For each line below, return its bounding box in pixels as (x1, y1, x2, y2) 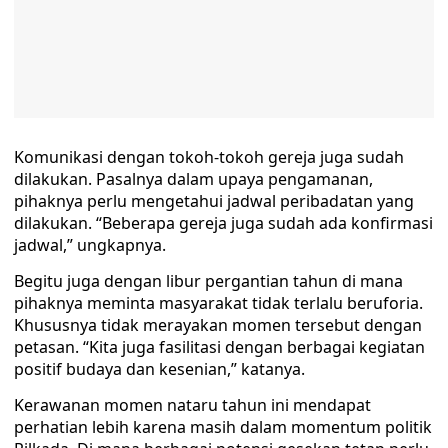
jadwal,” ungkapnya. (14, 234, 166, 257)
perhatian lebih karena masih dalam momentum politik (14, 416, 432, 439)
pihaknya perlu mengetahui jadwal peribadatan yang (14, 190, 414, 213)
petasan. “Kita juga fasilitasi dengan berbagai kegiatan (14, 336, 425, 359)
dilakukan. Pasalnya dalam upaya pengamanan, (14, 168, 373, 191)
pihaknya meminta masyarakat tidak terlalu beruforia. (14, 292, 423, 315)
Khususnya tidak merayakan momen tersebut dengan (14, 314, 422, 337)
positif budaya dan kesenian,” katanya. (14, 358, 305, 381)
